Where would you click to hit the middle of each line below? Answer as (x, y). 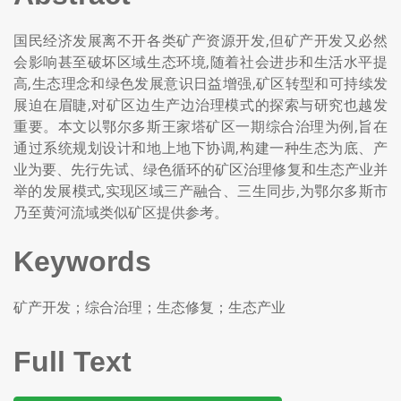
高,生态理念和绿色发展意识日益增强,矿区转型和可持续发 (200, 83)
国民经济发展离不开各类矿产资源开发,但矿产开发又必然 (200, 40)
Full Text (73, 362)
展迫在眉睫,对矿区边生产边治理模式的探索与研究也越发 (200, 105)
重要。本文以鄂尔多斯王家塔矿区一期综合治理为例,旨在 (200, 126)
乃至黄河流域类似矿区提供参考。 (121, 212)
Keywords (82, 261)
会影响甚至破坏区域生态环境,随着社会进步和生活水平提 (200, 62)
